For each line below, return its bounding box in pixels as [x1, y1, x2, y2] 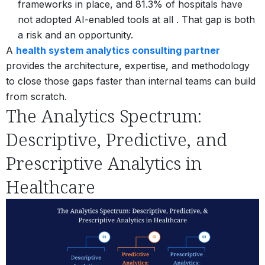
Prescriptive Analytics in [6, 150, 202, 175]
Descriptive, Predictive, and [6, 127, 227, 151]
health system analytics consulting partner [16, 44, 220, 56]
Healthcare [6, 174, 95, 199]
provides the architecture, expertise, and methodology [6, 59, 250, 72]
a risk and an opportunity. [18, 28, 133, 41]
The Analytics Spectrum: [6, 103, 202, 128]
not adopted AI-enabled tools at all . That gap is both [18, 13, 255, 25]
